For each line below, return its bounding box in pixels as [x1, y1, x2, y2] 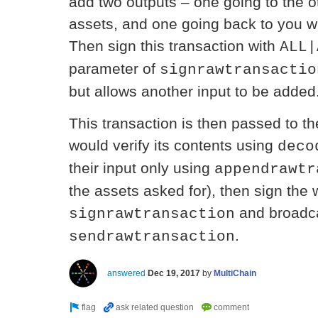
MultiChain [214, 268, 256, 278]
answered [107, 268, 146, 278]
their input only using [69, 159, 214, 177]
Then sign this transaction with [69, 37, 280, 55]
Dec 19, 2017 [148, 268, 200, 278]
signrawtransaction [69, 204, 235, 222]
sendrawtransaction [69, 227, 235, 245]
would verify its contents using [69, 136, 278, 154]
